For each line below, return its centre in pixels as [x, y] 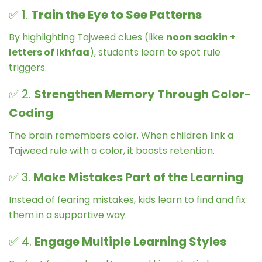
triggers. [28, 67]
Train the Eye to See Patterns [116, 14]
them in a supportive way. [68, 215]
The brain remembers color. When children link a [121, 135]
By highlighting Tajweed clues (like [87, 37]
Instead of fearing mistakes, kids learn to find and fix [127, 199]
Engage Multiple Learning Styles [130, 241]
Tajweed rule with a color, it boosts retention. [112, 150]
